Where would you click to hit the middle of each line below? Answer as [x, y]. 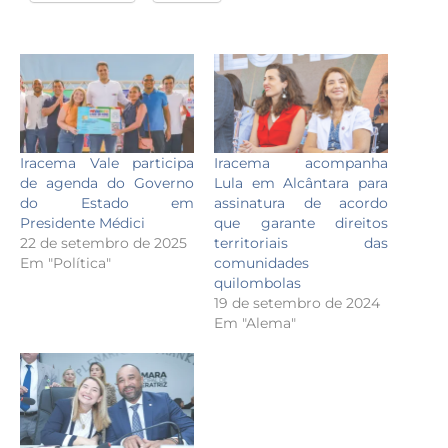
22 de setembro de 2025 [103, 243]
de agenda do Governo [107, 183]
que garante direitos [301, 223]
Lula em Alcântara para [301, 183]
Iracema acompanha [301, 163]
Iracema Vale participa [107, 163]
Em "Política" [65, 263]
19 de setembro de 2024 [297, 303]
